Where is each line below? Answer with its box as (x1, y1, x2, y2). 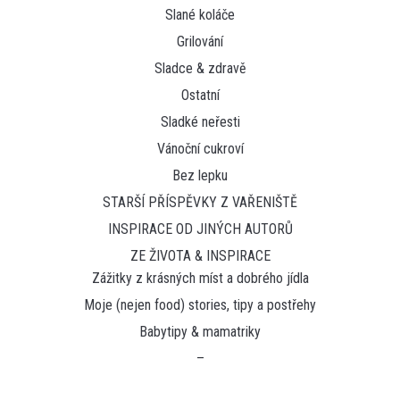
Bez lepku (172, 166, 228, 184)
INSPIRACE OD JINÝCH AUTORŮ (107, 220, 293, 237)
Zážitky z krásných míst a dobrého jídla (91, 269, 309, 287)
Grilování (177, 32, 223, 50)
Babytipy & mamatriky (139, 322, 261, 340)
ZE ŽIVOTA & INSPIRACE (129, 246, 271, 264)
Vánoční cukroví (156, 139, 244, 157)
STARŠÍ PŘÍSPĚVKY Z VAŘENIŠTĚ (103, 193, 297, 211)
